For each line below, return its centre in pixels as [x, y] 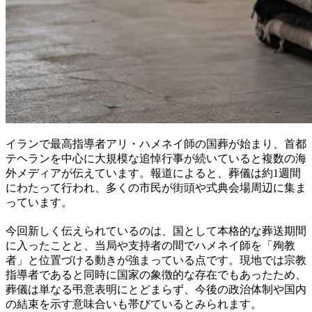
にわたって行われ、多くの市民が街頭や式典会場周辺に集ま [156, 188]
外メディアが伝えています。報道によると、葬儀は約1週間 [153, 173]
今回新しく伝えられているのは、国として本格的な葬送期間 [156, 231]
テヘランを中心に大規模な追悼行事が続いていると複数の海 [156, 159]
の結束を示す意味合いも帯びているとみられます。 [134, 304]
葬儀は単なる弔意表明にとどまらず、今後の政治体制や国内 [156, 290]
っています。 [39, 203]
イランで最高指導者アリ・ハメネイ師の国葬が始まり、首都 [156, 144]
